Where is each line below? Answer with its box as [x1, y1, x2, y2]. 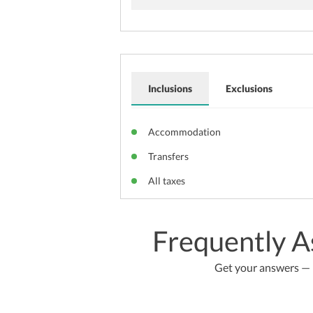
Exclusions [226, 82, 272, 94]
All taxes [148, 174, 185, 187]
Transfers [148, 150, 189, 162]
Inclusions [148, 82, 192, 94]
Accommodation [148, 125, 221, 138]
